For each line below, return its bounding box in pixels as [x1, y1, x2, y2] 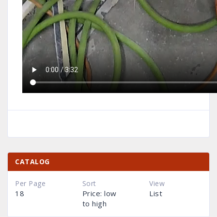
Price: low [82, 188, 117, 198]
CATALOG [15, 157, 50, 166]
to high [82, 199, 107, 208]
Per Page [15, 179, 46, 188]
